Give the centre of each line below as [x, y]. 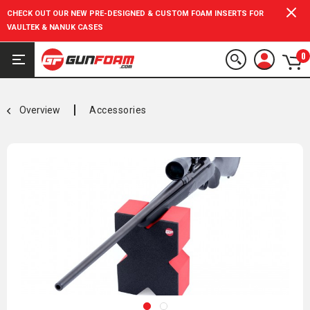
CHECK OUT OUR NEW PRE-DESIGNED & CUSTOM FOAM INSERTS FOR [135, 13]
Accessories [118, 110]
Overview [40, 110]
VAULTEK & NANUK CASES [55, 27]
